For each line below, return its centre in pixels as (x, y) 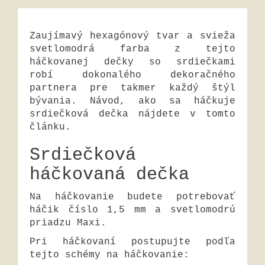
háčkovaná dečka (109, 174)
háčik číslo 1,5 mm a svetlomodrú (132, 210)
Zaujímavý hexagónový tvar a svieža (132, 36)
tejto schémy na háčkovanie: (109, 255)
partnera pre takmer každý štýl (132, 88)
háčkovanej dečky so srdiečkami (132, 62)
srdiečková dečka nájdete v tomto (132, 114)
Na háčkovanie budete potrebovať (132, 197)
